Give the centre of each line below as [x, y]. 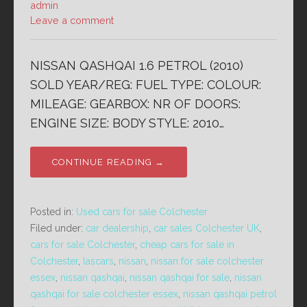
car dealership [117, 229]
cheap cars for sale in [187, 245]
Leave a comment [72, 21]
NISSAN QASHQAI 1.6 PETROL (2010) [137, 66]
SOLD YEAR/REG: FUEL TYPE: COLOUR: [146, 85]
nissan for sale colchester [207, 261]
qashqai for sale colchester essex [104, 294]
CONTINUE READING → [109, 162]
